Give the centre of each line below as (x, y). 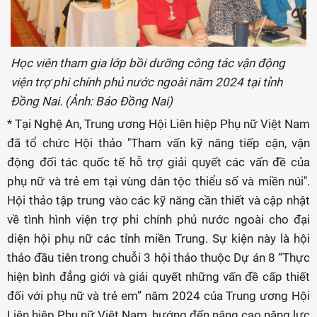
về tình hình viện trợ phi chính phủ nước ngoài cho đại (158, 219)
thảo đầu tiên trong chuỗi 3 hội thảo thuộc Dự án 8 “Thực (158, 258)
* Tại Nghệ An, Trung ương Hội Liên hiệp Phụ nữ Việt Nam (158, 124)
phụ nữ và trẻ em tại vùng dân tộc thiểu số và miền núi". (158, 181)
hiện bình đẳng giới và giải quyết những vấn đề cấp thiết (158, 277)
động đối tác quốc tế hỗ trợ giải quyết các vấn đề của (158, 162)
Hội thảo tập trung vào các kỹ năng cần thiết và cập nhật (158, 200)
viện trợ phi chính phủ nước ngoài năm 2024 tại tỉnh (146, 82)
